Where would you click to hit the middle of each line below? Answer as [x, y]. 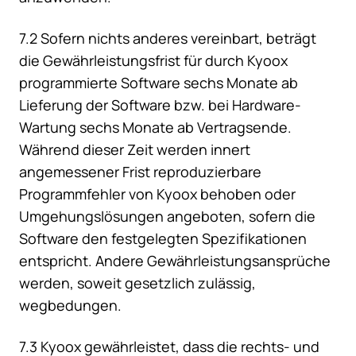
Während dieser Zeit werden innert [135, 150]
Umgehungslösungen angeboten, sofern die [167, 217]
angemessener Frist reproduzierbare [140, 172]
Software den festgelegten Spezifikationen [163, 239]
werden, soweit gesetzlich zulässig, [137, 283]
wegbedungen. [70, 306]
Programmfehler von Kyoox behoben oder [157, 194]
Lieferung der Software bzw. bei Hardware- [160, 105]
